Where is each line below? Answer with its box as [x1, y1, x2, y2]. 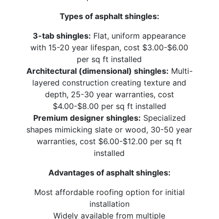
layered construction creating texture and [32, 78, 187, 88]
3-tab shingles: [33, 31, 91, 41]
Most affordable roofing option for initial [34, 187, 185, 197]
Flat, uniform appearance [91, 31, 186, 41]
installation [89, 199, 130, 209]
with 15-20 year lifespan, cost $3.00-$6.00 [30, 43, 189, 53]
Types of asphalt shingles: [59, 11, 159, 22]
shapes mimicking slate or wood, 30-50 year [26, 125, 193, 135]
